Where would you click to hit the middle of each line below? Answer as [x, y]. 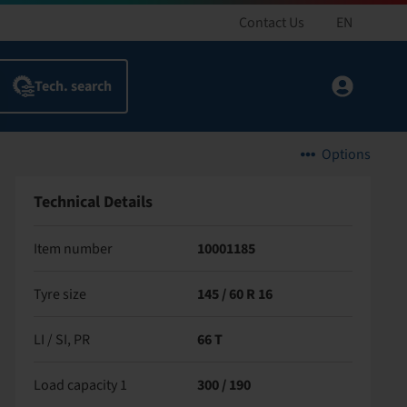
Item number [73, 248]
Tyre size [60, 294]
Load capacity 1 [80, 385]
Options [346, 154]
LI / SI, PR [61, 339]
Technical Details [93, 202]
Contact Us [272, 23]
